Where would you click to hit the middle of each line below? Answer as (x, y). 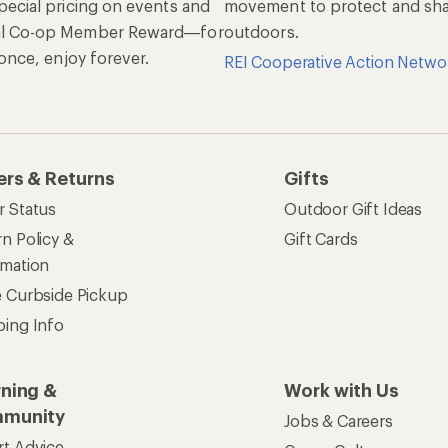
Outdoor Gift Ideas (353, 208)
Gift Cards (321, 238)
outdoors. (261, 31)
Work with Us (342, 390)
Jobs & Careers (338, 420)
